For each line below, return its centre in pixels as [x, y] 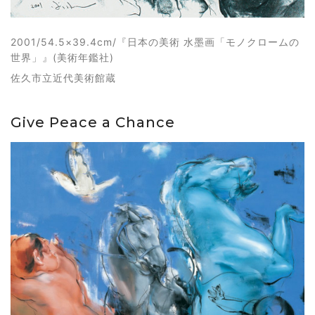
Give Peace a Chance [93, 122]
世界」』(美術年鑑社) [62, 57]
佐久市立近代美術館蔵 [63, 77]
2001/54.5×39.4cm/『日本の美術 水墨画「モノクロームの [155, 41]
